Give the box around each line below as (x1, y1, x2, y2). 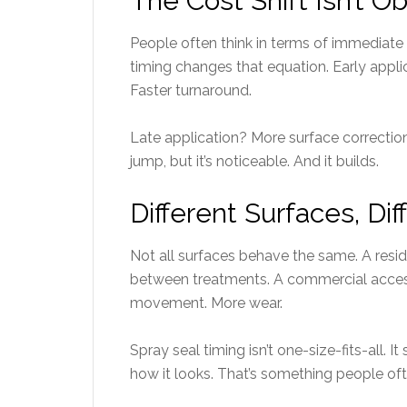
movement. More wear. (130, 294, 283, 312)
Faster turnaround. (130, 82, 252, 99)
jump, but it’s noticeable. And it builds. (130, 153, 379, 170)
